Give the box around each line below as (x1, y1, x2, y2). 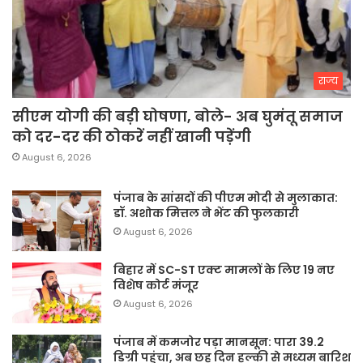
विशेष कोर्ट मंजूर (113, 277, 199, 294)
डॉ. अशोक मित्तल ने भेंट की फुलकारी (113, 205, 299, 222)
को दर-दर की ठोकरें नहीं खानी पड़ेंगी (12, 126, 251, 147)
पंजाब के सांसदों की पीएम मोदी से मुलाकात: (113, 190, 338, 207)
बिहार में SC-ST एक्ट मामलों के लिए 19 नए (113, 262, 335, 279)
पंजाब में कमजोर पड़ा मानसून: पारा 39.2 (113, 334, 324, 351)
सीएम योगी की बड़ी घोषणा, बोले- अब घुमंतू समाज (12, 106, 343, 127)
